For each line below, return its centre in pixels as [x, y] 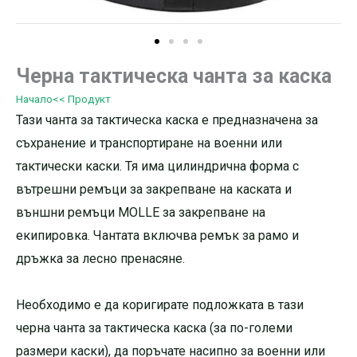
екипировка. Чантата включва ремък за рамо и [157, 235]
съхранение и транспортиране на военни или [149, 143]
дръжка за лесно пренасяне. [100, 259]
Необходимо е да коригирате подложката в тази [160, 305]
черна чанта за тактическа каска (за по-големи [154, 328]
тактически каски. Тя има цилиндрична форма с [157, 166]
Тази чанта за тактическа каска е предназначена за [167, 120]
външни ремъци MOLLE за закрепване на [141, 212]
